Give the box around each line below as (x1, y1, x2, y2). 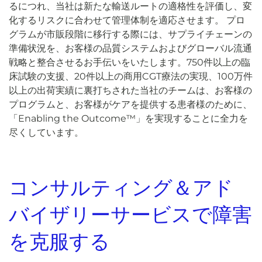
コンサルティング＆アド (9, 175, 233, 200)
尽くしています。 (9, 127, 84, 138)
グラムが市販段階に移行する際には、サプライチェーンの (9, 29, 252, 40)
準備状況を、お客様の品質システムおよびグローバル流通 (9, 43, 252, 54)
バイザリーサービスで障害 (9, 202, 252, 227)
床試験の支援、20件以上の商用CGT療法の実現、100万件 (9, 71, 253, 82)
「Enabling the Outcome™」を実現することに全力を (9, 113, 248, 124)
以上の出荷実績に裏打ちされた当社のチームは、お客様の (9, 85, 252, 96)
